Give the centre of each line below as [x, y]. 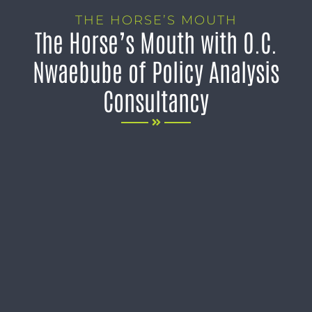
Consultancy [156, 100]
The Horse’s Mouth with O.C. [156, 41]
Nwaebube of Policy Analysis [156, 70]
